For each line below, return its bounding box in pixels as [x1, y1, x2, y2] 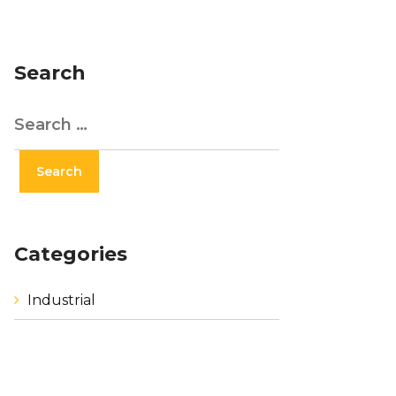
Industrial [27, 292, 95, 309]
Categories [14, 242, 127, 267]
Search [14, 61, 86, 86]
